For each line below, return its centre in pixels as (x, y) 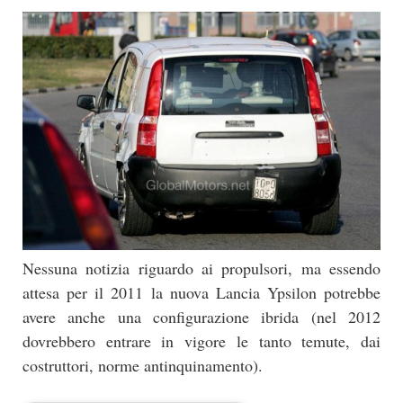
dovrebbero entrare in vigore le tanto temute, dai (201, 341)
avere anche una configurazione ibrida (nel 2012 (201, 317)
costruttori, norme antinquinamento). (143, 366)
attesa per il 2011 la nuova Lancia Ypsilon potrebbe (201, 293)
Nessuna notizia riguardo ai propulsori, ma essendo (201, 269)
